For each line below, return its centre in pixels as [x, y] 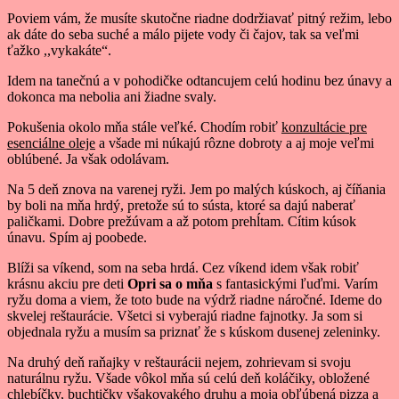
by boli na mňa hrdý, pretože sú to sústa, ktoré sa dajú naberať [181, 205]
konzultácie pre [324, 126]
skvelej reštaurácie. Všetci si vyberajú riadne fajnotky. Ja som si [185, 315]
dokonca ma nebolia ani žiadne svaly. [112, 96]
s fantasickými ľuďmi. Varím [295, 283]
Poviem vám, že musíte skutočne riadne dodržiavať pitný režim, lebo [199, 18]
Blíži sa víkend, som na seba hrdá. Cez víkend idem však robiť [183, 267]
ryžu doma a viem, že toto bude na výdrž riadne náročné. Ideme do [195, 299]
